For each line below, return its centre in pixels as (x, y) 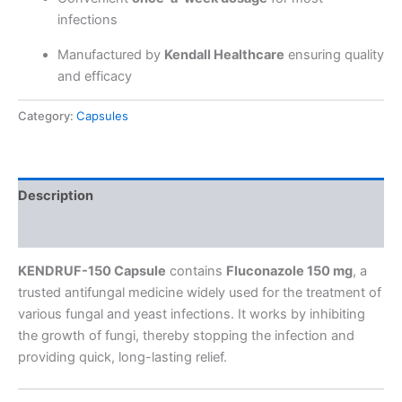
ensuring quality (334, 54)
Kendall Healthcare (224, 54)
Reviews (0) (57, 230)
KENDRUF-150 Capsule (92, 271)
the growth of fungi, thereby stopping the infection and (186, 336)
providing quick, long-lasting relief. (122, 358)
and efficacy (94, 76)
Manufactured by (110, 54)
